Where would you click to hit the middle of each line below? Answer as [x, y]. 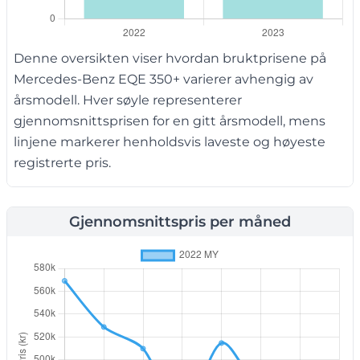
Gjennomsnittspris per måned [180, 222]
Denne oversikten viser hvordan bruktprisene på [170, 59]
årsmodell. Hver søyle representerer [128, 100]
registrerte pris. [62, 163]
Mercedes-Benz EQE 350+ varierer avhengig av [164, 80]
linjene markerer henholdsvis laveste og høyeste [170, 142]
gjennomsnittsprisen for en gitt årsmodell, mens [170, 121]
